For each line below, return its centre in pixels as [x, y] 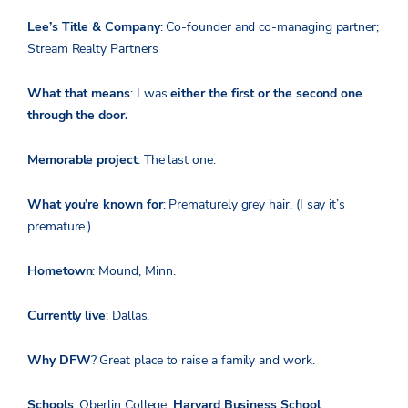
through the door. [77, 115]
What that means [79, 93]
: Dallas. [128, 315]
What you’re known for [95, 204]
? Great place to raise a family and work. [203, 360]
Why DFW [59, 360]
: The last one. [176, 159]
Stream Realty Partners [93, 48]
